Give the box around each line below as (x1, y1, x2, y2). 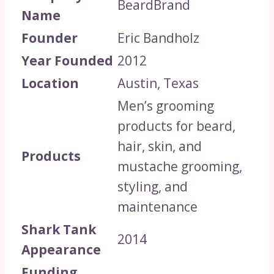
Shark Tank (21, 220, 96, 238)
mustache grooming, (117, 157, 242, 175)
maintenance (117, 198, 198, 215)
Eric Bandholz (117, 29, 199, 46)
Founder (21, 29, 78, 46)
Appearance (21, 240, 101, 258)
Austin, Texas (117, 74, 199, 92)
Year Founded (21, 51, 113, 69)
